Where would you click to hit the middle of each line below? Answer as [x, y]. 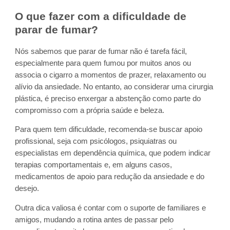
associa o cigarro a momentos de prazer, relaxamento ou [111, 75]
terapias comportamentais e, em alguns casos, [94, 165]
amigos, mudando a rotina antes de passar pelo [94, 219]
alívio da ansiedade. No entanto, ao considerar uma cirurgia [114, 87]
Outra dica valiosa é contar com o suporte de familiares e [111, 208]
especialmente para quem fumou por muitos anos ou [103, 63]
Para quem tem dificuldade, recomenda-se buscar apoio [109, 130]
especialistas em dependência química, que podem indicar [113, 153]
